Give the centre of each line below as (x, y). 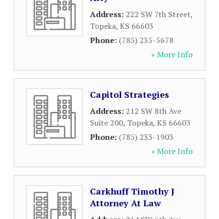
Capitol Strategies (130, 94)
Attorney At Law (125, 203)
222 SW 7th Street (158, 14)
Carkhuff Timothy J (132, 191)
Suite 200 (107, 123)
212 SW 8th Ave (153, 111)
